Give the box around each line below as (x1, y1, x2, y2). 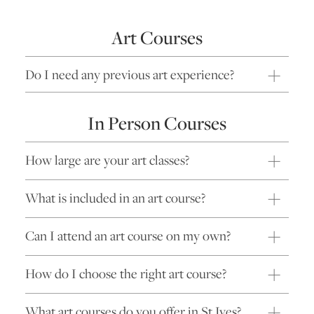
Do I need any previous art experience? (25, 65, 234, 84)
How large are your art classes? (25, 150, 189, 169)
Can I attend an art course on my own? (25, 226, 231, 245)
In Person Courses (88, 110, 226, 136)
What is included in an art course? (25, 188, 205, 207)
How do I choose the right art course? (25, 264, 226, 282)
